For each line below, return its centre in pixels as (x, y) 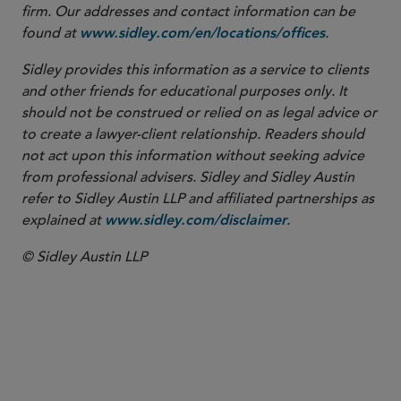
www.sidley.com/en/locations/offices (202, 34)
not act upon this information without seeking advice (193, 156)
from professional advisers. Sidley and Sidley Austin (188, 177)
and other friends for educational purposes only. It (184, 91)
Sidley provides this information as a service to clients (195, 70)
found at (51, 33)
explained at (63, 220)
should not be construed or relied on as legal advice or (199, 113)
